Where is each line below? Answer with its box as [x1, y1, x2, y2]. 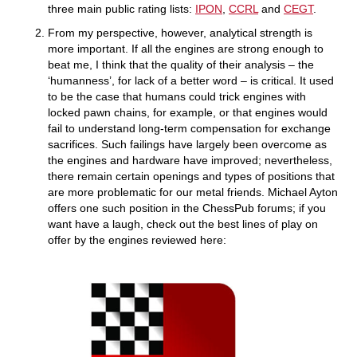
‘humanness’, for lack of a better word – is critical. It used [48, 74, 334, 87]
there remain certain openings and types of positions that [48, 170, 335, 182]
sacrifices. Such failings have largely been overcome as [48, 138, 327, 151]
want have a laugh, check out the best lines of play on [48, 218, 318, 230]
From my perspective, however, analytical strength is [48, 26, 312, 39]
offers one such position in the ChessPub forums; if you [48, 202, 326, 214]
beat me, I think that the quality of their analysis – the [48, 58, 314, 71]
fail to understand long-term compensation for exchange [48, 122, 331, 135]
